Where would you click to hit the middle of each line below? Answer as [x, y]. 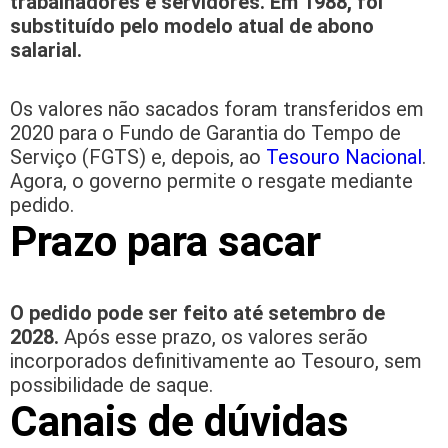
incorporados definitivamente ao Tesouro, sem [216, 361]
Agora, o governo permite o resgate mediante [211, 181]
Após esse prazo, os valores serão [213, 337]
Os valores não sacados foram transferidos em [217, 109]
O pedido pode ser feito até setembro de [197, 313]
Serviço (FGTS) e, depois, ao [138, 157]
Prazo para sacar [165, 242]
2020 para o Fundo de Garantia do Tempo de [205, 133]
